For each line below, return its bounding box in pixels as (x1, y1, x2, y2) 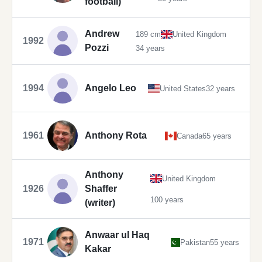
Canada (177, 131, 203, 140)
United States (160, 84, 206, 93)
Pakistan (180, 237, 210, 247)
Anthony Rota (85, 130, 147, 141)
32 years (206, 84, 235, 93)
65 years (202, 131, 232, 140)
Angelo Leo (85, 83, 136, 94)
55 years (210, 237, 239, 247)
